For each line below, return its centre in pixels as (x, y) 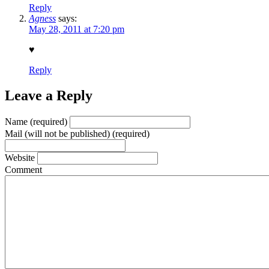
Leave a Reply (49, 96)
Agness (42, 19)
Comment (23, 169)
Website (20, 157)
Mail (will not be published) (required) (77, 133)
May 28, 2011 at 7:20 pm (77, 29)
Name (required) (36, 121)
